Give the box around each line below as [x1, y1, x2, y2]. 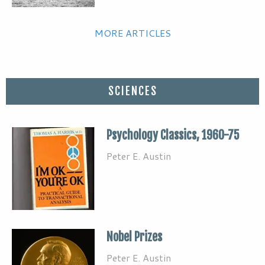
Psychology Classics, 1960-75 [106, 127, 240, 143]
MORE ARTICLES [94, 25, 171, 40]
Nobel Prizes [106, 229, 162, 244]
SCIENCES [108, 84, 157, 99]
